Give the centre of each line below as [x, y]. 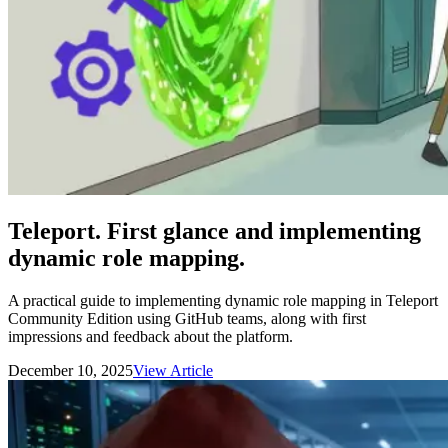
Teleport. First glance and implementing [214, 231]
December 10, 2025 [70, 371]
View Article [173, 371]
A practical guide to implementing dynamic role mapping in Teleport [223, 301]
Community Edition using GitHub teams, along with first [187, 319]
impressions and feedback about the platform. [150, 337]
